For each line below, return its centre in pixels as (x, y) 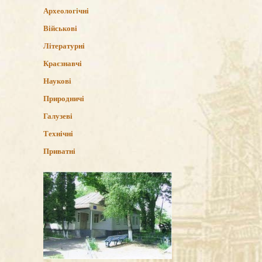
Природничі (64, 99)
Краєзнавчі (63, 64)
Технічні (58, 134)
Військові (60, 29)
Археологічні (66, 11)
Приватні (59, 151)
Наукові (57, 81)
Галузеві (58, 116)
